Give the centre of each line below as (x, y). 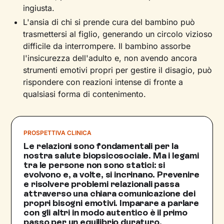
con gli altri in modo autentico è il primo (105, 212)
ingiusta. (39, 8)
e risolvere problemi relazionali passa (101, 184)
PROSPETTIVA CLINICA (58, 133)
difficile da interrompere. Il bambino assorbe (107, 46)
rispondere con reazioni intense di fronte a (103, 82)
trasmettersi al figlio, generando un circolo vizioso (118, 34)
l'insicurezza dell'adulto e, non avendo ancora (110, 58)
